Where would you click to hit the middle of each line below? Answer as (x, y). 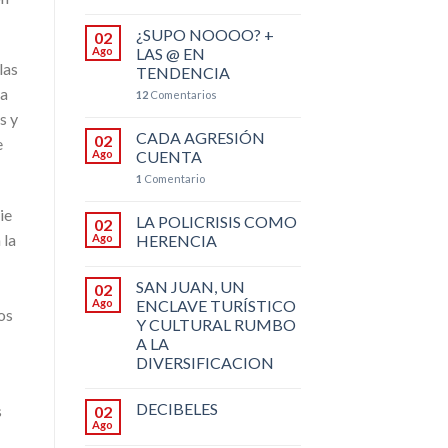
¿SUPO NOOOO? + (204, 34)
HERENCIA (176, 240)
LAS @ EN (170, 53)
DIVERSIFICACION (204, 362)
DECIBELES (176, 408)
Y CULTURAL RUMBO (215, 324)
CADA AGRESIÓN (200, 137)
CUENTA (168, 156)
